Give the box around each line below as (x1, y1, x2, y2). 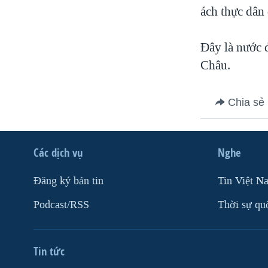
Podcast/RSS (33, 197, 89, 212)
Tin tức (33, 243, 65, 259)
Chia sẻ (228, 96, 265, 108)
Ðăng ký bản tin (33, 173, 103, 188)
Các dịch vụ (33, 144, 83, 160)
